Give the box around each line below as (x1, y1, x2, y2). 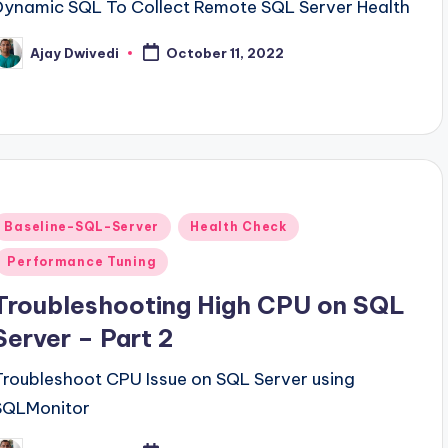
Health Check (190, 218, 287, 234)
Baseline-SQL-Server (4, 218, 160, 234)
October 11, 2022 (166, 45, 285, 62)
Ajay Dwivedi (30, 44, 120, 61)
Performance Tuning (7, 253, 157, 269)
